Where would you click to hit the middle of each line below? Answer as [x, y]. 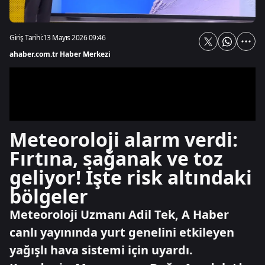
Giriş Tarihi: [26, 38]
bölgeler [49, 196]
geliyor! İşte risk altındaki [131, 177]
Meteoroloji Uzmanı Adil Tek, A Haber [119, 214]
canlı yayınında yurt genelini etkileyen [122, 232]
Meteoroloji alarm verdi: [124, 139]
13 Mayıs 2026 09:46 [74, 38]
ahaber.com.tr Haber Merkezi [60, 54]
